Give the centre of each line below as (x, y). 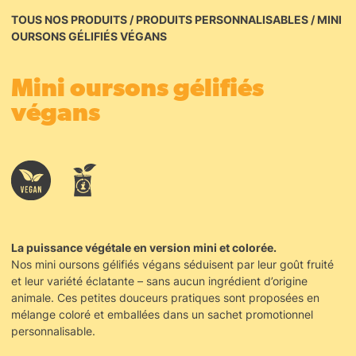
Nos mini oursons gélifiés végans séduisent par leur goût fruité (172, 264)
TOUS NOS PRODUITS (69, 19)
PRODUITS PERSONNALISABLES (222, 19)
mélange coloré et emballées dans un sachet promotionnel (162, 314)
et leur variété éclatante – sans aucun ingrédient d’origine (159, 281)
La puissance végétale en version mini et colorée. (144, 248)
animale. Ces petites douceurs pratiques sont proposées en (165, 298)
